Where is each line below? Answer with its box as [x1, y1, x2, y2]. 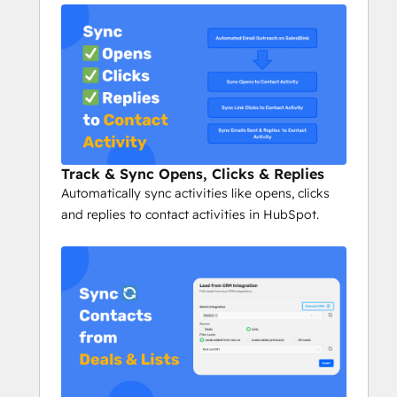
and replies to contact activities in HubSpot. [61, 206, 319, 223]
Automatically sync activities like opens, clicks [61, 185, 330, 202]
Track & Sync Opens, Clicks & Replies [61, 165, 324, 183]
